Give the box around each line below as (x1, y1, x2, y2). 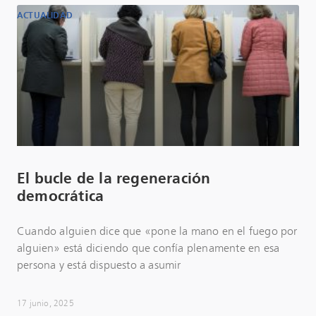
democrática (17, 189, 104, 204)
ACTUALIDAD (17, 11, 73, 20)
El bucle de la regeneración (17, 171, 211, 186)
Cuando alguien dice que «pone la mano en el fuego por (17, 226, 298, 237)
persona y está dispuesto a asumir (17, 260, 181, 271)
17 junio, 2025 (17, 299, 74, 308)
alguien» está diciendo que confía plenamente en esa (17, 243, 280, 254)
